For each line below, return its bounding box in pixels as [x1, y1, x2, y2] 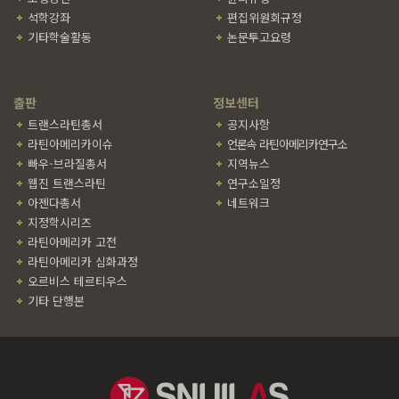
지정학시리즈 [28, 214, 92, 231]
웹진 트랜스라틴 [28, 175, 106, 191]
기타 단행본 [28, 292, 85, 309]
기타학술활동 [28, 28, 92, 45]
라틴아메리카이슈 [28, 135, 113, 152]
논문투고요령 [227, 28, 291, 45]
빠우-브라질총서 [28, 155, 107, 172]
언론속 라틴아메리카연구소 [227, 135, 347, 152]
